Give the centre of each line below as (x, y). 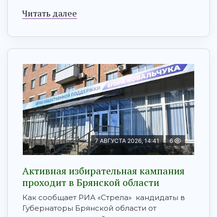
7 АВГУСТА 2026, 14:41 (127, 141)
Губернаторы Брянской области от (89, 208)
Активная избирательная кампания (103, 171)
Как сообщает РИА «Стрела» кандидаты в (104, 198)
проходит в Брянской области (91, 183)
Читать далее (50, 13)
